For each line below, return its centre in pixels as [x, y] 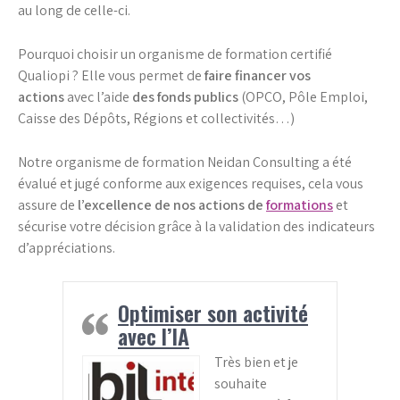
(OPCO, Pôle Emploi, [303, 96]
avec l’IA [154, 335]
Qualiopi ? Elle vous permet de [111, 75]
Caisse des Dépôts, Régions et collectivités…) [156, 118]
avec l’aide [98, 96]
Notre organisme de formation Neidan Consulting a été [185, 162]
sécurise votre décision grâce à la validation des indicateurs [196, 226]
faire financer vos [258, 75]
